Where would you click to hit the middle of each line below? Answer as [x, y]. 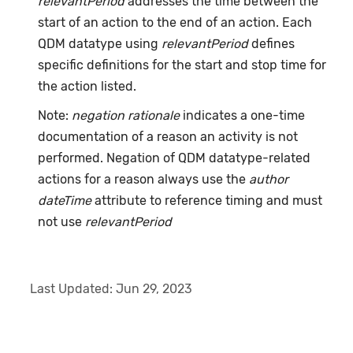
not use [62, 222]
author [269, 180]
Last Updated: [73, 289]
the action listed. [87, 87]
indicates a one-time [243, 116]
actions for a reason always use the [144, 180]
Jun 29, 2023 [154, 289]
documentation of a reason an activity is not [168, 137]
